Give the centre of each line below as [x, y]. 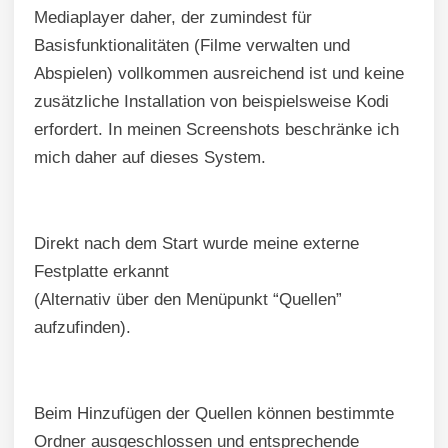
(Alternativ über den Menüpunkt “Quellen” [188, 300]
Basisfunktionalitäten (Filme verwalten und [192, 46]
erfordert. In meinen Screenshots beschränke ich [216, 130]
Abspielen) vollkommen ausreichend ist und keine [219, 74]
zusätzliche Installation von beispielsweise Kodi [211, 102]
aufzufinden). [82, 328]
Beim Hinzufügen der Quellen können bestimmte [214, 414]
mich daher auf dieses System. [150, 158]
